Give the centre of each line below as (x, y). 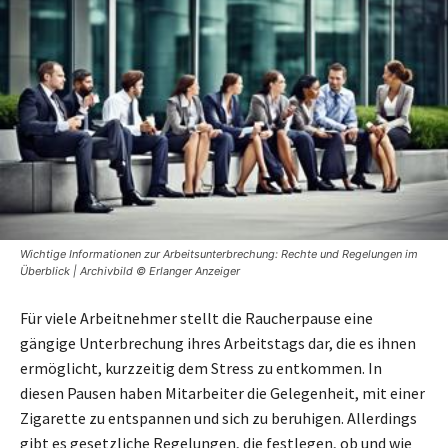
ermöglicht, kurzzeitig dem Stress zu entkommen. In (201, 367)
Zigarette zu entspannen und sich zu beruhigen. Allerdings (218, 417)
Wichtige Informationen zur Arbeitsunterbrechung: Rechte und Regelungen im (219, 253)
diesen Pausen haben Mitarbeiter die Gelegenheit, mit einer (222, 392)
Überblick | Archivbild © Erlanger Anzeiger (130, 270)
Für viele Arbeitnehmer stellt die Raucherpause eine (196, 317)
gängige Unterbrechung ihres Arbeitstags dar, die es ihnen (218, 342)
